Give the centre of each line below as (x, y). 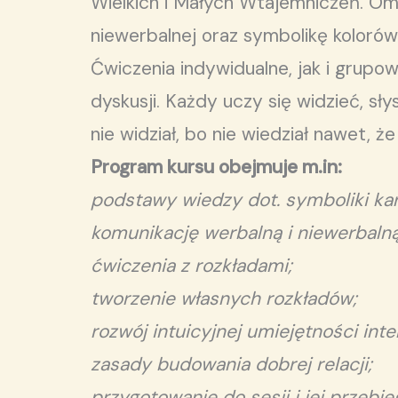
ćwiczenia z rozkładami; (191, 266)
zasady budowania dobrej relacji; (231, 364)
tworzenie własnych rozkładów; (224, 298)
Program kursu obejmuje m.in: (216, 167)
